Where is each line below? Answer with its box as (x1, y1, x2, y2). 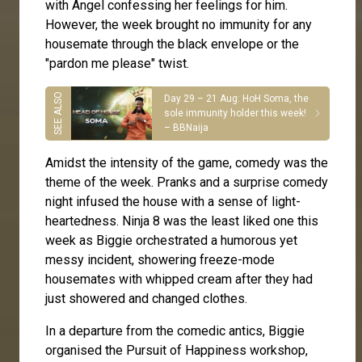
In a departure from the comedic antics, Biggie (45, 322, 305, 339)
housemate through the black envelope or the (45, 36, 299, 52)
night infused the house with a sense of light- (45, 193, 301, 209)
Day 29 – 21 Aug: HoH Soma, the (164, 93, 309, 105)
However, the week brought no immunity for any (45, 16, 312, 32)
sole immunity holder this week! (164, 107, 306, 120)
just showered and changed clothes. (45, 290, 247, 306)
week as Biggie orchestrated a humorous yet (45, 232, 297, 248)
